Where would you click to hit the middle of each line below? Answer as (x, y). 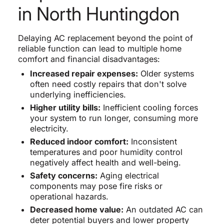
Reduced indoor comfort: (79, 142)
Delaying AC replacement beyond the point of (105, 38)
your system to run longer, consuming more (114, 118)
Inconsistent (152, 142)
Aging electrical (128, 176)
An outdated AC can (163, 210)
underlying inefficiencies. (78, 95)
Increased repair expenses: (84, 74)
